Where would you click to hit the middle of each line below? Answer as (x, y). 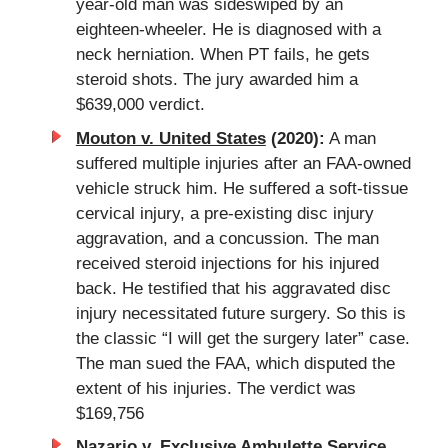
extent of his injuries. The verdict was (215, 388)
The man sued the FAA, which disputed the (235, 363)
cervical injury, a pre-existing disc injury (224, 213)
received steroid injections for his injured (227, 263)
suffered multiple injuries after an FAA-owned (243, 163)
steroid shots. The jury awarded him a (216, 80)
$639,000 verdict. (140, 105)
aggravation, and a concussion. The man (227, 238)
